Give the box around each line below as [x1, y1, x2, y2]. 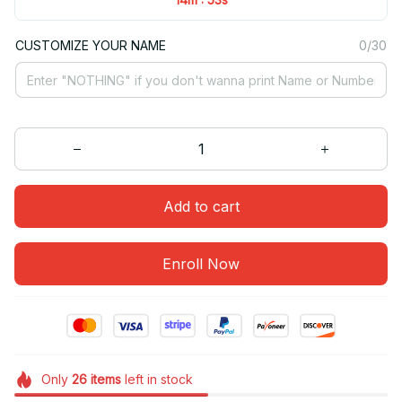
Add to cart [162, 197, 240, 215]
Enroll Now [162, 254, 240, 273]
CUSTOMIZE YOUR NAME [15, 38, 166, 54]
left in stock [120, 371, 193, 388]
